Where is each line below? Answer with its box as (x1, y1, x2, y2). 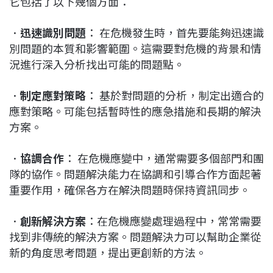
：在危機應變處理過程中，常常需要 (86, 212, 261, 229)
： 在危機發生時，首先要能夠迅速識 (86, 24, 264, 40)
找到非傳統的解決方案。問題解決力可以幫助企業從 (9, 228, 261, 244)
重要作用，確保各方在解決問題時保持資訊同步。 (9, 181, 250, 197)
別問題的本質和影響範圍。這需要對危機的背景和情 (9, 40, 261, 56)
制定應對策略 (20, 87, 86, 103)
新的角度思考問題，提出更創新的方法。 (9, 244, 207, 260)
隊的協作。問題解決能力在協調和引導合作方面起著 (9, 165, 261, 182)
